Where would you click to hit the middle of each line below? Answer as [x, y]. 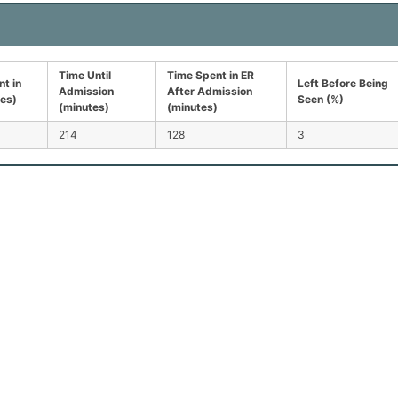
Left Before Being [343, 83]
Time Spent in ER [211, 75]
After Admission [210, 91]
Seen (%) [321, 99]
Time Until [85, 75]
